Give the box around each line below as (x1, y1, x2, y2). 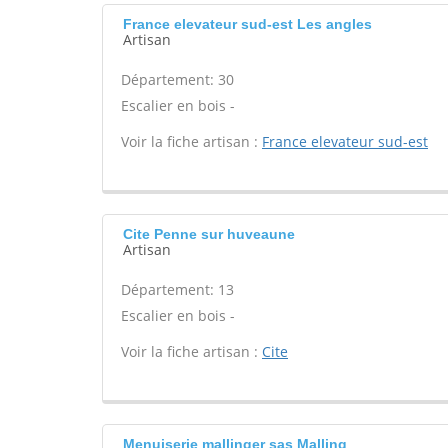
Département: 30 (121, 70, 234, 89)
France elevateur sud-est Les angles (123, 16, 372, 32)
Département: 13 (121, 280, 234, 299)
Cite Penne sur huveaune (123, 226, 295, 242)
